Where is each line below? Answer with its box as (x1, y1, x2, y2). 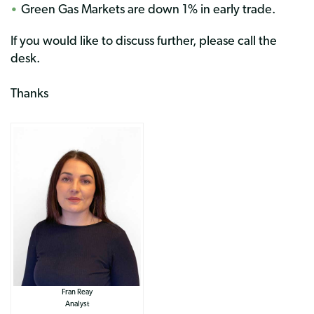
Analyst (65, 299, 89, 309)
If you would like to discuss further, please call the (11, 32, 277, 48)
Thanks (11, 85, 48, 100)
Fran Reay (62, 287, 93, 297)
